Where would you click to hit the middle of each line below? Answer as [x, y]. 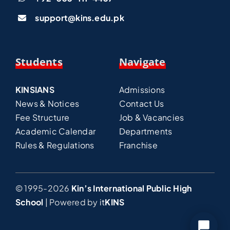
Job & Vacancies [151, 117]
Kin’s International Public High [131, 188]
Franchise [138, 145]
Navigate [142, 62]
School [29, 202]
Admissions [142, 89]
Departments [146, 131]
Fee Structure [42, 117]
